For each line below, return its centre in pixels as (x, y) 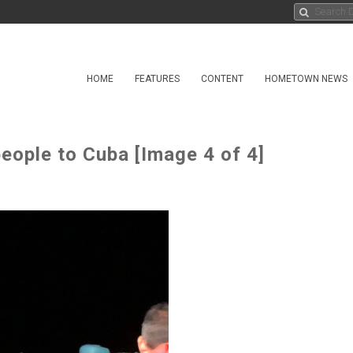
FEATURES (157, 79)
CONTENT (222, 79)
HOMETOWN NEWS (306, 79)
